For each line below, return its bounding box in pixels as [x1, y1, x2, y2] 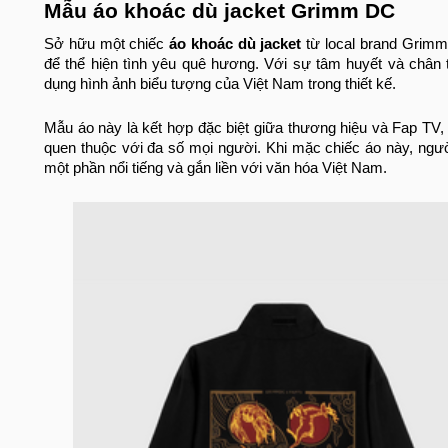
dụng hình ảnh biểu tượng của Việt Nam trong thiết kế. [44, 76, 396, 93]
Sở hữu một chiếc [44, 36, 170, 53]
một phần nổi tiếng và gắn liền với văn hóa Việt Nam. [44, 160, 391, 177]
